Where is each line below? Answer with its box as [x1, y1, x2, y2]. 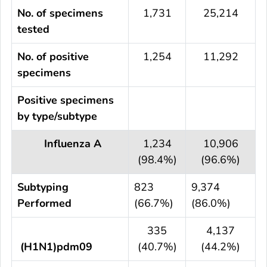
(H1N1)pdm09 [17, 239, 92, 254]
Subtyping [17, 179, 69, 194]
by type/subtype [17, 108, 97, 123]
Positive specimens [17, 92, 114, 107]
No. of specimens [17, 5, 103, 20]
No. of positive [17, 49, 89, 64]
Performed [17, 195, 72, 210]
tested [17, 21, 49, 36]
